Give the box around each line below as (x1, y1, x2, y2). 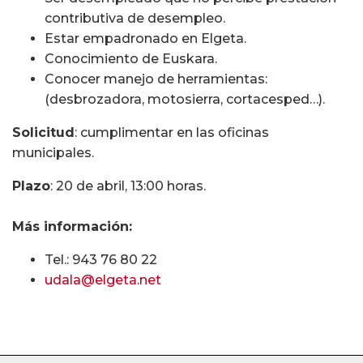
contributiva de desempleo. (45, 11, 225, 27)
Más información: (12, 219, 132, 235)
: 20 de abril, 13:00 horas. (50, 178, 206, 194)
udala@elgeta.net (45, 272, 161, 288)
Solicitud (12, 125, 75, 141)
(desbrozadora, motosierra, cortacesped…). (45, 92, 325, 108)
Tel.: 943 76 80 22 (45, 252, 157, 268)
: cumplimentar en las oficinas (75, 125, 269, 141)
